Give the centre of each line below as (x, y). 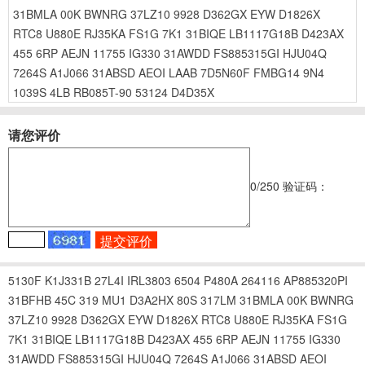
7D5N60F (225, 73)
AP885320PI (316, 280)
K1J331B (68, 280)
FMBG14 (277, 73)
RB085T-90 (103, 92)
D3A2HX (152, 299)
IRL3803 (149, 280)
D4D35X (193, 92)
